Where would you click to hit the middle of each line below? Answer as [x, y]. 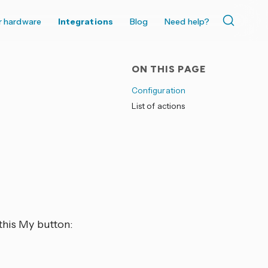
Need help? [187, 22]
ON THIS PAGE [169, 69]
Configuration [158, 90]
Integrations [85, 22]
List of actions [158, 106]
